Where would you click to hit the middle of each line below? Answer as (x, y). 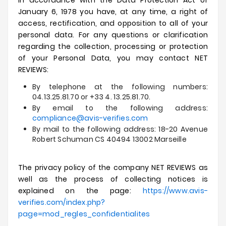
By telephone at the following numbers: (120, 87)
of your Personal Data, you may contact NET (113, 58)
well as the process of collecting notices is (113, 179)
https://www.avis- (175, 191)
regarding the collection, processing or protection (113, 46)
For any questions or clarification (143, 35)
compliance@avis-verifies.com (90, 118)
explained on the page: (80, 191)
